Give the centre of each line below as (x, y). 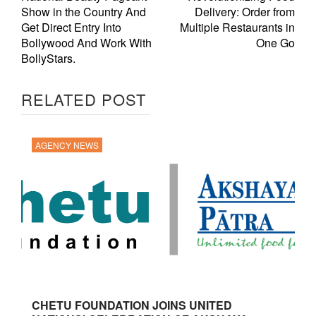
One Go (275, 43)
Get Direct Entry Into (71, 27)
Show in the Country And (84, 12)
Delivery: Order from (245, 12)
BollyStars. (48, 58)
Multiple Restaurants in (237, 27)
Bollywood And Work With (86, 43)
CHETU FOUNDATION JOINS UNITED (132, 305)
